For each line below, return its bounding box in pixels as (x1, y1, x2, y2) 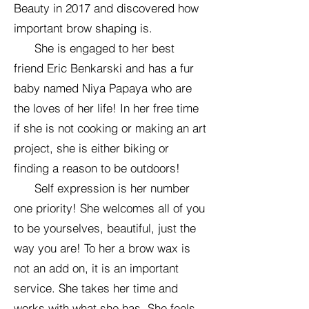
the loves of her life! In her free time (14, 101, 199, 115)
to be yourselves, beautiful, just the (14, 221, 196, 235)
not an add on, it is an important (14, 261, 179, 275)
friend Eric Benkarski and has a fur (14, 61, 194, 75)
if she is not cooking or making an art (14, 121, 206, 135)
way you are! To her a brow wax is (14, 241, 190, 255)
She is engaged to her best (14, 41, 175, 55)
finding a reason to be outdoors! (14, 161, 180, 175)
